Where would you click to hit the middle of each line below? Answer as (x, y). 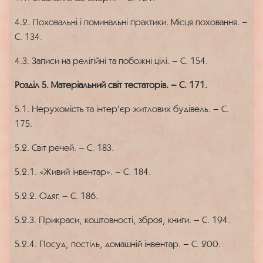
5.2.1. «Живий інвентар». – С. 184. (83, 171)
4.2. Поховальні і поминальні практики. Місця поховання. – (131, 22)
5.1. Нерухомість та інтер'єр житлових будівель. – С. (122, 109)
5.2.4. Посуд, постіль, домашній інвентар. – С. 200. (118, 244)
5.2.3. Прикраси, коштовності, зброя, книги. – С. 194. (122, 220)
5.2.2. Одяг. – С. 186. (56, 195)
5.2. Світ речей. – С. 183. (64, 147)
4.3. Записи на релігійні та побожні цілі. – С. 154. (111, 60)
